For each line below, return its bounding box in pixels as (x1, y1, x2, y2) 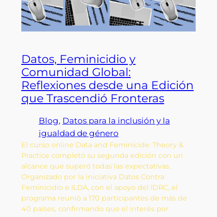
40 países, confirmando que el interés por (21, 204, 169, 214)
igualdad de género (38, 128, 119, 139)
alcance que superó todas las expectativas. (21, 162, 170, 171)
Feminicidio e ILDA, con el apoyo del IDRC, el (21, 183, 178, 192)
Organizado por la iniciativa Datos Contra (21, 172, 164, 182)
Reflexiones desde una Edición (21, 78, 194, 93)
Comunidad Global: (21, 65, 131, 79)
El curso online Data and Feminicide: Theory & (21, 140, 184, 150)
